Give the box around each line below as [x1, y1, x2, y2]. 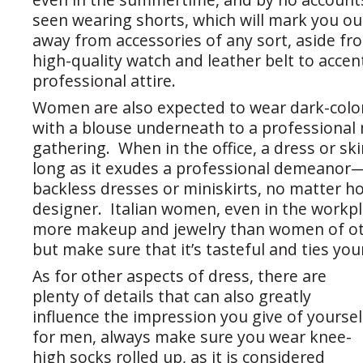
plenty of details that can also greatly [32, 285, 311, 308]
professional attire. [32, 70, 176, 92]
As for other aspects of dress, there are [32, 265, 327, 288]
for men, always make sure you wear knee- [32, 326, 352, 348]
